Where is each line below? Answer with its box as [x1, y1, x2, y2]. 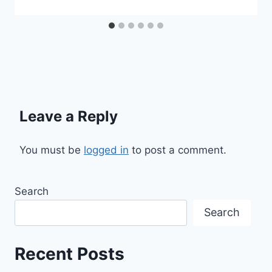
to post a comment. [129, 143, 226, 156]
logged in [84, 143, 129, 156]
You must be [19, 143, 84, 156]
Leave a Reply [19, 107, 118, 125]
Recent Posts [15, 243, 124, 265]
